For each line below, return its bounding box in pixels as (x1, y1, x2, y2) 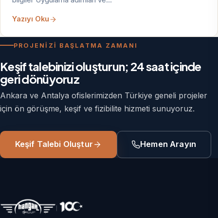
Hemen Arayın (140, 139, 197, 149)
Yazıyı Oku (12, 15, 49, 24)
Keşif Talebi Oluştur (15, 139, 93, 149)
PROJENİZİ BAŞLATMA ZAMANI (14, 41, 138, 49)
